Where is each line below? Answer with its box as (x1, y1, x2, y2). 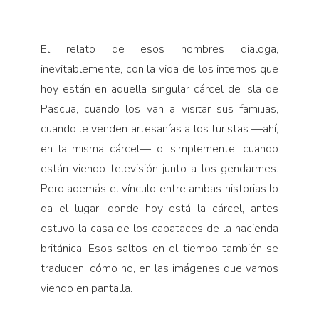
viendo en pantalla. (40, 280, 132, 296)
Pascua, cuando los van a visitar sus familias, (40, 100, 279, 117)
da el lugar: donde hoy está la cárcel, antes (40, 200, 279, 216)
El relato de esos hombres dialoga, (40, 41, 279, 57)
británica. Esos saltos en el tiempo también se (40, 240, 279, 256)
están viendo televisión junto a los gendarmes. (40, 160, 279, 177)
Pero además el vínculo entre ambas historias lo (40, 180, 279, 197)
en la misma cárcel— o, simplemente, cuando (40, 140, 279, 157)
